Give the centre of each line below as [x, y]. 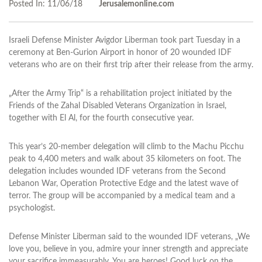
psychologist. [32, 208]
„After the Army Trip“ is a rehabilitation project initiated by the [120, 93]
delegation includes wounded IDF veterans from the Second [117, 171]
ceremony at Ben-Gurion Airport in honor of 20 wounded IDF [120, 52]
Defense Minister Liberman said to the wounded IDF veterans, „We [129, 237]
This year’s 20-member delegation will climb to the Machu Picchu [126, 146]
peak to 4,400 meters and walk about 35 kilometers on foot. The [125, 159]
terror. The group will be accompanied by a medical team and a [122, 196]
